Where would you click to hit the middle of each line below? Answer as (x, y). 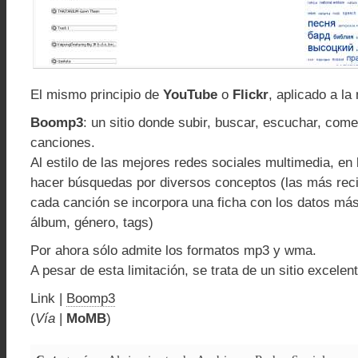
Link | (48, 298)
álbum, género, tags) (92, 223)
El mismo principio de (97, 95)
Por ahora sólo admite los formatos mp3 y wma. (173, 251)
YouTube (190, 95)
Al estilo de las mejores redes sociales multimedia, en (193, 163)
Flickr (251, 95)
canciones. (63, 143)
